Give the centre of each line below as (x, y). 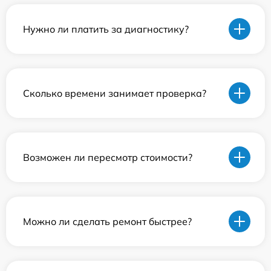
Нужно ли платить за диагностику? (106, 29)
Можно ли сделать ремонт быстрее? (107, 221)
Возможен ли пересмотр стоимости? (108, 157)
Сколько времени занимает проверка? (115, 93)
